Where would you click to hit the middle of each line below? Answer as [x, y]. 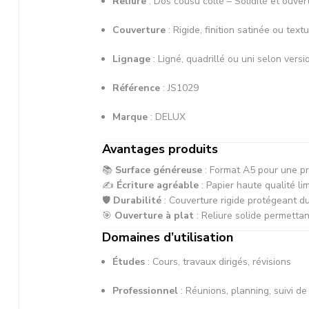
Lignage [131, 59]
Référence [136, 88]
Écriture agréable [158, 185]
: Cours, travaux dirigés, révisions [218, 261]
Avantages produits [160, 149]
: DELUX [167, 117]
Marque [130, 117]
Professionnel [145, 290]
